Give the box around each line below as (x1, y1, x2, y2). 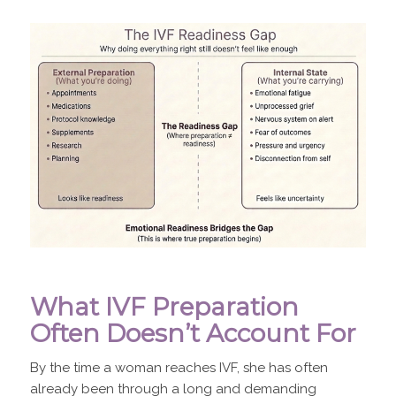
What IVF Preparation (29, 291, 299, 322)
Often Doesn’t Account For (29, 317, 356, 348)
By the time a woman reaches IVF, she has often (29, 360, 328, 377)
